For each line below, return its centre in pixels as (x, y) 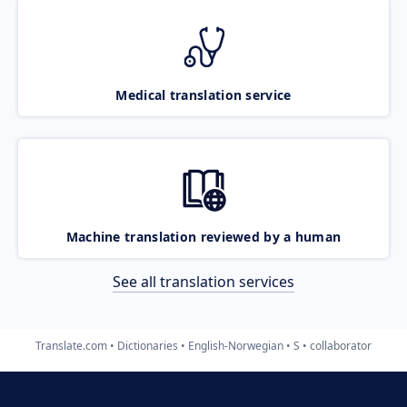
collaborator (341, 345)
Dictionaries (148, 345)
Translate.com (71, 345)
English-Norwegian (236, 345)
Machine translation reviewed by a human (203, 236)
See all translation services (203, 281)
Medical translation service (203, 94)
